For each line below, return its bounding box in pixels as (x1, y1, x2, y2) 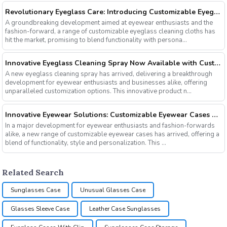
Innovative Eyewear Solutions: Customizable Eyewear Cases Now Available (211, 109, 218, 120)
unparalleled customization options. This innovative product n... (5, 87, 192, 96)
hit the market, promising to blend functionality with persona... (5, 35, 187, 45)
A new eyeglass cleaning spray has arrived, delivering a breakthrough (5, 69, 212, 79)
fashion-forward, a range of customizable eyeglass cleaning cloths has (5, 26, 215, 36)
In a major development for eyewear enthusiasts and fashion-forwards (5, 121, 215, 130)
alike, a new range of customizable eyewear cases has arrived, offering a (5, 129, 219, 139)
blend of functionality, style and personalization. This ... (5, 138, 166, 147)
